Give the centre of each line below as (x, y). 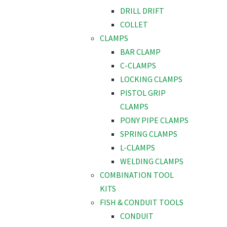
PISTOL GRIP (143, 93)
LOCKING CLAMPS (151, 79)
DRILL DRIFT (142, 11)
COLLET (134, 25)
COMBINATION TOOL (137, 175)
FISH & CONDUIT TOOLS (142, 202)
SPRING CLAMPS (149, 134)
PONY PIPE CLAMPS (154, 120)
